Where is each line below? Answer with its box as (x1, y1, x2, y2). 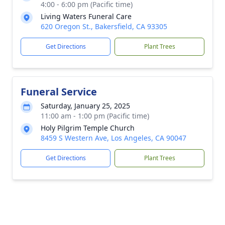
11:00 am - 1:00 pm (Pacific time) (41, 111, 149, 121)
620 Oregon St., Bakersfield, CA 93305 (41, 22, 167, 31)
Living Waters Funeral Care (41, 12, 132, 21)
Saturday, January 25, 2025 (41, 101, 130, 110)
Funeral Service (21, 85, 97, 98)
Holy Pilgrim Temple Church (41, 123, 135, 133)
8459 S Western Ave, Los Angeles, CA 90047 (41, 133, 186, 143)
